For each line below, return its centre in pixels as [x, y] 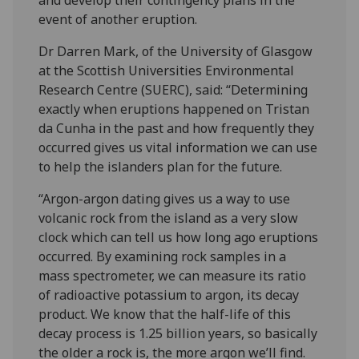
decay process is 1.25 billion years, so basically [178, 333]
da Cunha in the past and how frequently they [177, 128]
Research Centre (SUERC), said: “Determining [173, 89]
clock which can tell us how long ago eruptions [179, 237]
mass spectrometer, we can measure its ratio [173, 275]
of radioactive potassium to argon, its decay [169, 294]
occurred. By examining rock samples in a [163, 256]
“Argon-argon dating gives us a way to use [165, 198]
